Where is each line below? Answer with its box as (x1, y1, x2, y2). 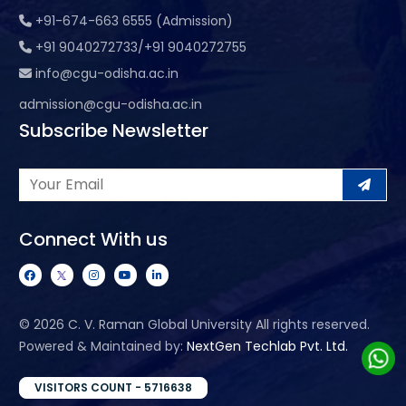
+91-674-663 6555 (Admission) (34, 11, 233, 30)
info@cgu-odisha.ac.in (34, 63, 179, 82)
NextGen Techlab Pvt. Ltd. (186, 336, 348, 355)
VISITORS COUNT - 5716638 (34, 379, 192, 395)
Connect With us (18, 226, 168, 252)
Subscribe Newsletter (18, 117, 208, 143)
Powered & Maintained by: (18, 336, 187, 355)
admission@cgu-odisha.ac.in (18, 94, 202, 113)
